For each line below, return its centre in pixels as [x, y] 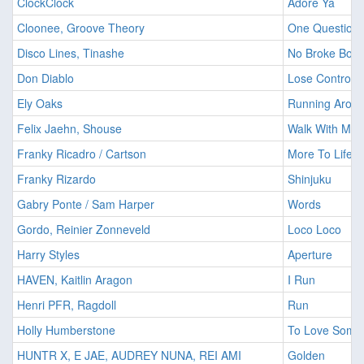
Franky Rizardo [56, 179]
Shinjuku [310, 179]
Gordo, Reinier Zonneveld [84, 230]
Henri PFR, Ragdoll [67, 305]
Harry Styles [48, 255]
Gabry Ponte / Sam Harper [86, 204]
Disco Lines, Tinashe [71, 53]
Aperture [310, 255]
